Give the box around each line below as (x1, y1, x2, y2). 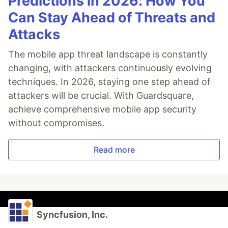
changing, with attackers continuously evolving (8, 62, 212, 73)
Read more (93, 144, 135, 155)
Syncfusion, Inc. (37, 209, 108, 220)
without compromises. (8, 117, 104, 128)
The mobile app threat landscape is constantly (8, 48, 208, 60)
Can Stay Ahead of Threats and (8, 9, 215, 26)
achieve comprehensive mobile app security (8, 103, 196, 115)
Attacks (8, 25, 60, 43)
